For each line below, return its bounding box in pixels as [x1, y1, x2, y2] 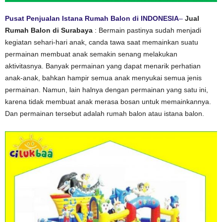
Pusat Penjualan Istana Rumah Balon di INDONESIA [5, 14, 179, 22]
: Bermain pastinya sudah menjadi [93, 26, 201, 34]
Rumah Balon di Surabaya [5, 26, 93, 34]
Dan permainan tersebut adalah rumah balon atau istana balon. [5, 110, 204, 117]
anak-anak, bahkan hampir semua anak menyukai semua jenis [5, 74, 202, 82]
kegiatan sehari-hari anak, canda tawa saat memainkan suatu [5, 38, 198, 46]
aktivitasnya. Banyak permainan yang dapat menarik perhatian [5, 62, 201, 70]
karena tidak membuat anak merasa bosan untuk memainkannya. [5, 98, 211, 106]
